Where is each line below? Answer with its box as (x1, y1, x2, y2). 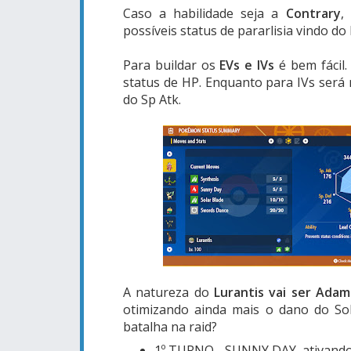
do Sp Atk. (123, 90, 184, 108)
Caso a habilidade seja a (123, 4, 279, 22)
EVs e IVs (219, 56, 279, 74)
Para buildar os (123, 56, 220, 74)
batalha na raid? (123, 317, 217, 335)
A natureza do (123, 283, 215, 301)
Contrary (278, 4, 341, 22)
